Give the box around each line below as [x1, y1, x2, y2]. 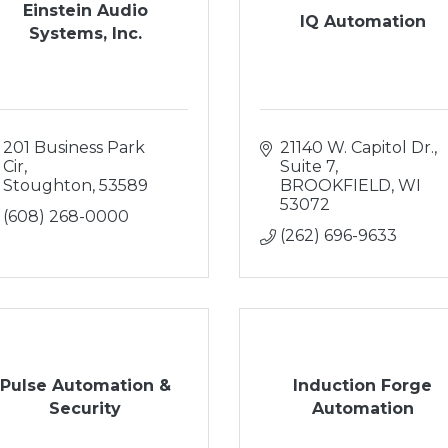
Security [49, 398, 122, 418]
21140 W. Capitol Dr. [280, 138, 434, 157]
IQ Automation [299, 12, 426, 31]
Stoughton [2, 176, 92, 195]
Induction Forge [293, 375, 433, 395]
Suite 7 [280, 157, 335, 176]
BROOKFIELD [280, 176, 391, 195]
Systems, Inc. [28, 23, 142, 43]
